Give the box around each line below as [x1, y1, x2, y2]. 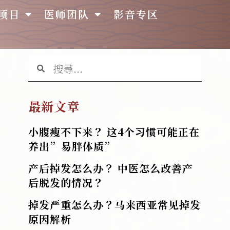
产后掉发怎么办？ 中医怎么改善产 [28, 160, 194, 176]
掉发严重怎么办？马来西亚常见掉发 [28, 197, 201, 212]
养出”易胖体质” [28, 138, 116, 154]
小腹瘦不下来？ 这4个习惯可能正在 [28, 124, 200, 139]
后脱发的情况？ [28, 175, 104, 190]
